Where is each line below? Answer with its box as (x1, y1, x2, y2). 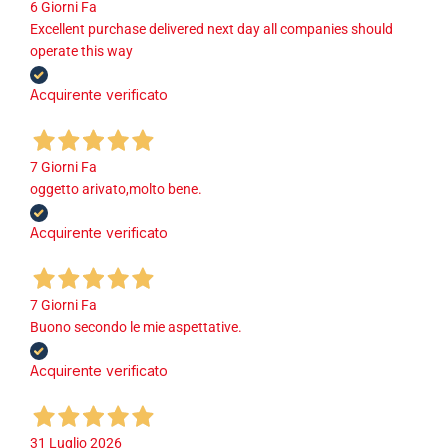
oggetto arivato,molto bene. (30, 181, 202, 198)
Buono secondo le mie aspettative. (30, 319, 242, 336)
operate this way (30, 43, 133, 60)
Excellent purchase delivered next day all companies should (30, 21, 393, 38)
